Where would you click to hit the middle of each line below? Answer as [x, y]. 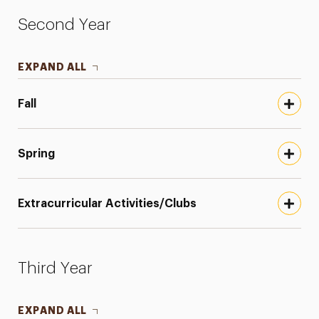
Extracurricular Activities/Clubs [108, 203]
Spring [37, 153]
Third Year [56, 268]
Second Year [65, 25]
